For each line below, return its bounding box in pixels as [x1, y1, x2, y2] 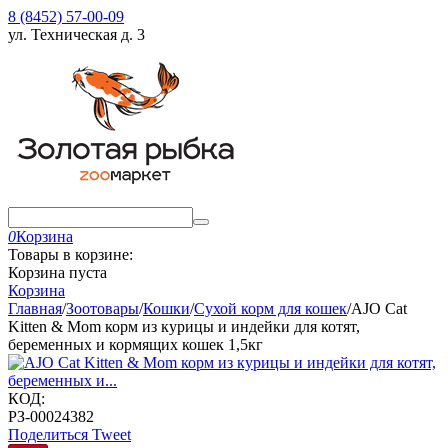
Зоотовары [66, 300, 139, 317]
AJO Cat [351, 300, 407, 317]
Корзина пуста [8, 264, 107, 281]
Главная [8, 300, 62, 317]
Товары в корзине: [8, 246, 133, 263]
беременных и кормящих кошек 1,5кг [8, 336, 263, 353]
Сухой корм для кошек [194, 300, 347, 317]
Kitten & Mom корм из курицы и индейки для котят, [8, 318, 360, 335]
